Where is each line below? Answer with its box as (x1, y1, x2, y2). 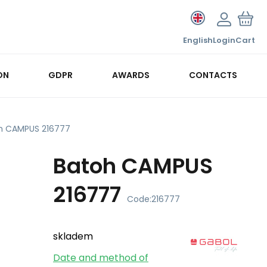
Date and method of (53, 251, 148, 265)
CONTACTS (188, 69, 237, 81)
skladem (53, 229, 93, 243)
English (183, 35, 213, 46)
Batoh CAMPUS (53, 151, 213, 181)
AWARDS (111, 69, 150, 81)
